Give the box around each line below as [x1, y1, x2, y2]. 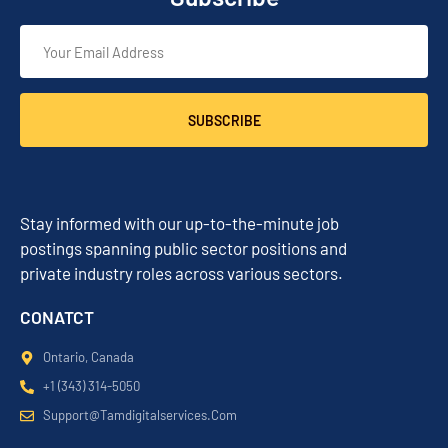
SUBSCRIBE [187, 112, 261, 129]
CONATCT [20, 306, 94, 328]
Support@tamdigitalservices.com [42, 407, 237, 423]
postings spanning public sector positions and [20, 238, 347, 258]
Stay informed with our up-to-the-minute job [20, 213, 339, 233]
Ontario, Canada [42, 349, 134, 365]
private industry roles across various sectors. [20, 263, 343, 283]
